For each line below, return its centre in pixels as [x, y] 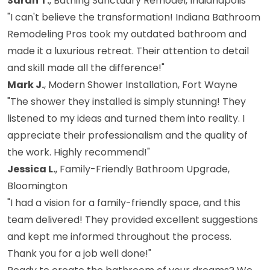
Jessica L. [31, 169]
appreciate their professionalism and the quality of [127, 136]
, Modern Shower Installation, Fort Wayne [141, 85]
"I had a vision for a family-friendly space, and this [124, 203]
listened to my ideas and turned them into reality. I [126, 119]
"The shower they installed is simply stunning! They [127, 102]
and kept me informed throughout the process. [119, 237]
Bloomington [37, 186]
